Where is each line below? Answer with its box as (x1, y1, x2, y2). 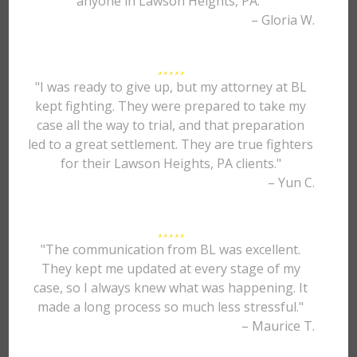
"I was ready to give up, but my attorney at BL (34, 78, 307, 96)
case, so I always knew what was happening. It (33, 279, 308, 296)
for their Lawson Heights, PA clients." (60, 155, 281, 172)
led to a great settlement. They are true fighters (28, 135, 314, 153)
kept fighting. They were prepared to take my (35, 97, 307, 115)
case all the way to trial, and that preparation (37, 116, 305, 134)
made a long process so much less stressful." (37, 298, 304, 316)
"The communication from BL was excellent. (41, 241, 301, 258)
